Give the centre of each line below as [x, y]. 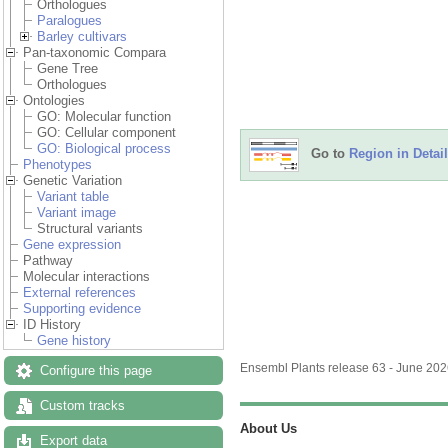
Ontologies [54, 101]
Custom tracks [82, 406]
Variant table [73, 197]
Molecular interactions [86, 277]
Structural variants [90, 229]
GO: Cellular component [106, 133]
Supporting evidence [82, 309]
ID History [52, 325]
